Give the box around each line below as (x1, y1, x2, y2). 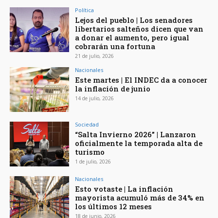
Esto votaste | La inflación (75, 183, 174, 194)
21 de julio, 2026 (75, 53, 114, 60)
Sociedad (75, 121, 99, 128)
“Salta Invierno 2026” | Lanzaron (75, 129, 197, 140)
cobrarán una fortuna (75, 41, 156, 52)
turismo (75, 147, 105, 157)
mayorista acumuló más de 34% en (75, 192, 205, 202)
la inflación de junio (75, 84, 151, 94)
